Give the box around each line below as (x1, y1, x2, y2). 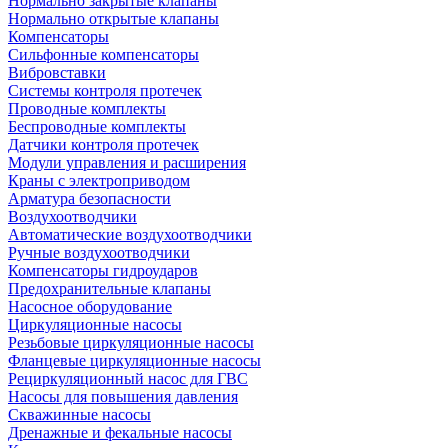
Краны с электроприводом (8, 172, 190, 189)
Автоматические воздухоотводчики (8, 226, 252, 243)
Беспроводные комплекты (8, 118, 186, 135)
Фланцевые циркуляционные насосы (8, 352, 261, 369)
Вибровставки (8, 64, 106, 81)
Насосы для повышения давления (8, 388, 238, 405)
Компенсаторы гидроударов (8, 262, 198, 279)
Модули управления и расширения (8, 154, 246, 171)
